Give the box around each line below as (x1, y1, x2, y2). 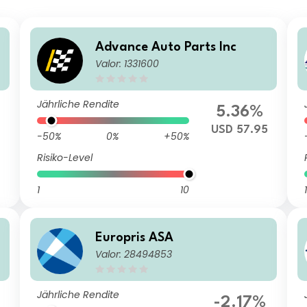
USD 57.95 (211, 124, 269, 136)
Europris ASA (95, 231, 174, 244)
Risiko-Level (37, 151, 93, 164)
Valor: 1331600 (95, 56, 160, 71)
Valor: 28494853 (95, 247, 173, 261)
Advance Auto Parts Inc (95, 40, 237, 53)
